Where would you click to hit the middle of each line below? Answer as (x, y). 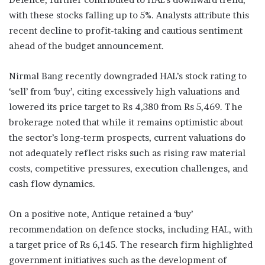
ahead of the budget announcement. (86, 46)
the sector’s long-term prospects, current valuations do (127, 137)
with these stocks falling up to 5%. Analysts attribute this (129, 15)
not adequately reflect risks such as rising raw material (127, 153)
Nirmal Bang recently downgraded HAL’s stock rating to (128, 76)
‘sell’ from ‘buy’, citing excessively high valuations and (124, 91)
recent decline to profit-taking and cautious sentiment (126, 30)
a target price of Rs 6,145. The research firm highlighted (131, 244)
